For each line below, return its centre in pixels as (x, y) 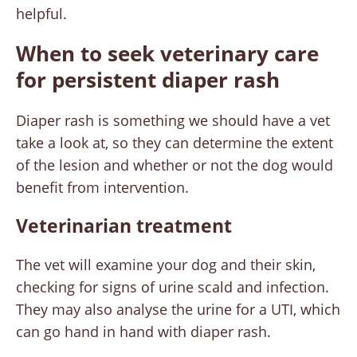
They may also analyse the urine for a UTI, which (178, 310)
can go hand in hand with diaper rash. (143, 332)
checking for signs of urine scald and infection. (173, 287)
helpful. (41, 14)
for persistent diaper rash (148, 80)
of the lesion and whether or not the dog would (175, 165)
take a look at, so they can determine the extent (175, 143)
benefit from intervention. (102, 188)
